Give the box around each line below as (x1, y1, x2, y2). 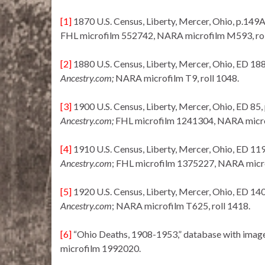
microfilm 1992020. (60, 243, 141, 254)
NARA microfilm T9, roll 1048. (115, 72, 239, 84)
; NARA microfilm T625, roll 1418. (112, 200, 250, 212)
